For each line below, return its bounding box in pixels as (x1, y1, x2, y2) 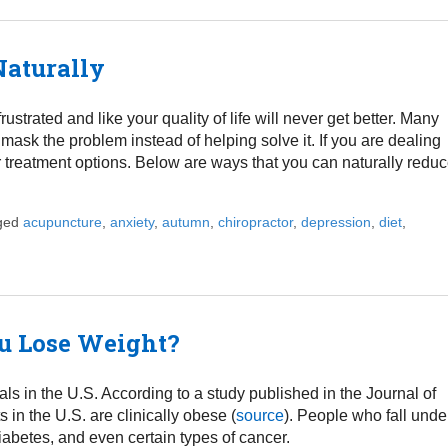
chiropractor (217, 213, 293, 230)
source (235, 406, 284, 424)
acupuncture (22, 213, 102, 230)
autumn (161, 213, 210, 230)
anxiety (109, 213, 154, 230)
